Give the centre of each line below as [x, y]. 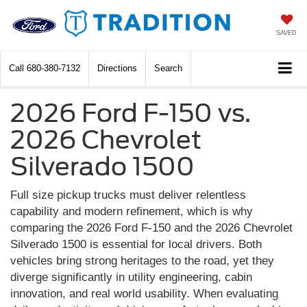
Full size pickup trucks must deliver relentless [128, 195]
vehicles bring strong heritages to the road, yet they [142, 261]
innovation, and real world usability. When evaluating [144, 294]
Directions [117, 69]
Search [168, 69]
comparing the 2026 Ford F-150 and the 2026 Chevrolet [151, 228]
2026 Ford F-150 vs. [131, 113]
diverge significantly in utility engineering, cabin [131, 278]
